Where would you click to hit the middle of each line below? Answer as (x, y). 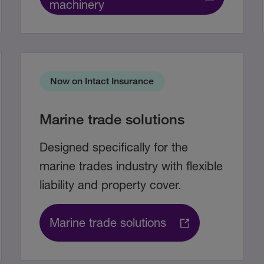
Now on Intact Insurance (102, 81)
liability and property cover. (110, 185)
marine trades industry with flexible (131, 166)
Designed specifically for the (113, 147)
